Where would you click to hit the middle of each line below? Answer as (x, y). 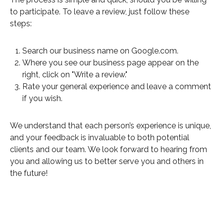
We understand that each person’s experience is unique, (111, 126)
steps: (21, 24)
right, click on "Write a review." (75, 75)
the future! (29, 173)
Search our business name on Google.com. (100, 51)
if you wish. (42, 98)
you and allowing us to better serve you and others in (107, 161)
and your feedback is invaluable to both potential (100, 138)
